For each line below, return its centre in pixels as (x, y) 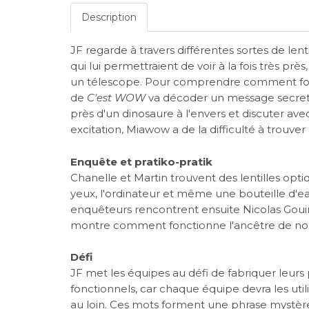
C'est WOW (116, 98)
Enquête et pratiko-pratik (141, 161)
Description (109, 18)
